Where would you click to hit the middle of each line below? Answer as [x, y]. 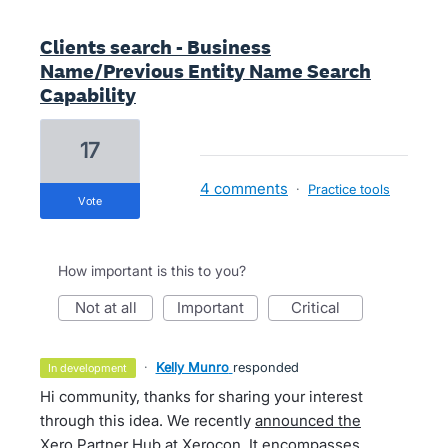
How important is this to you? [152, 270]
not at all [111, 307]
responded [265, 367]
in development [89, 368]
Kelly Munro [192, 367]
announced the [308, 420]
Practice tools [349, 189]
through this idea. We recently [147, 420]
